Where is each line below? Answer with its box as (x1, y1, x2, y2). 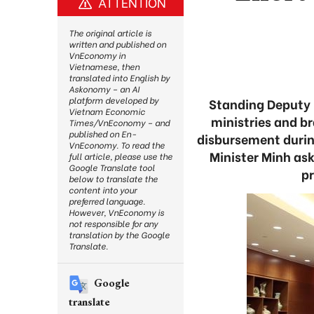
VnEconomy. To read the (69, 139, 165, 151)
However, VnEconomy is (69, 206, 164, 218)
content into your (69, 184, 137, 196)
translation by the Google (69, 228, 170, 240)
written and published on (69, 38, 166, 50)
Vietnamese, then (69, 60, 139, 72)
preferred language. (69, 195, 145, 207)
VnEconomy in (69, 49, 125, 61)
